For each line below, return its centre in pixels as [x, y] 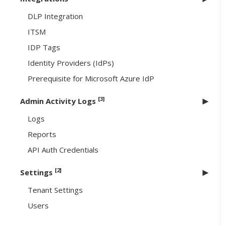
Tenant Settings [55, 190]
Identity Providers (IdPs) [71, 63]
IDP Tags [44, 47]
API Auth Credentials [63, 150]
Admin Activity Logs [59, 101]
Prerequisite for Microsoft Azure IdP [91, 79]
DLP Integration [55, 16]
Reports [42, 134]
